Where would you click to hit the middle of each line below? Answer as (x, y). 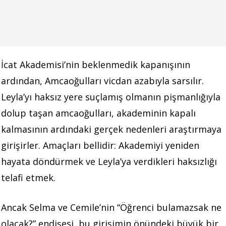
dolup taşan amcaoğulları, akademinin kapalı (98, 113)
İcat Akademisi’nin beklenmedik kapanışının (96, 64)
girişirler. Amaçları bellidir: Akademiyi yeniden (100, 145)
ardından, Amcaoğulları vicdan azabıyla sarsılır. (102, 80)
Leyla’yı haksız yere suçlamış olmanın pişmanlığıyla (111, 97)
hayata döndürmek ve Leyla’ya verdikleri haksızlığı (109, 161)
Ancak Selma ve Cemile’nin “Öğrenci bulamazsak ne (111, 207)
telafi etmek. (28, 177)
